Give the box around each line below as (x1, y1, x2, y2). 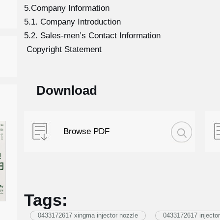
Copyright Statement (24, 45, 102, 54)
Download (36, 83, 97, 98)
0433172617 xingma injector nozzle (37, 212, 138, 219)
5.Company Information (24, 3, 110, 13)
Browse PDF (63, 127, 110, 136)
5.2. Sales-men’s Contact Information (24, 31, 161, 40)
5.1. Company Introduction (24, 17, 121, 27)
